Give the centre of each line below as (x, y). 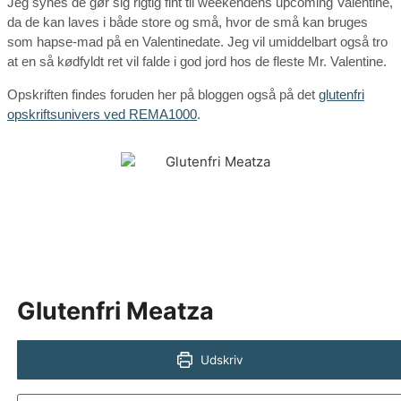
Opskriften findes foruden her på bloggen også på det (163, 94)
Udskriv (221, 359)
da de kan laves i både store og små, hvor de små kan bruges (188, 21)
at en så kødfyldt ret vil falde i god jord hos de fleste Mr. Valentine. (197, 61)
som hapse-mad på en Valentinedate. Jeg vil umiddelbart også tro (197, 41)
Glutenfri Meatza (115, 311)
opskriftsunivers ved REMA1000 (102, 114)
